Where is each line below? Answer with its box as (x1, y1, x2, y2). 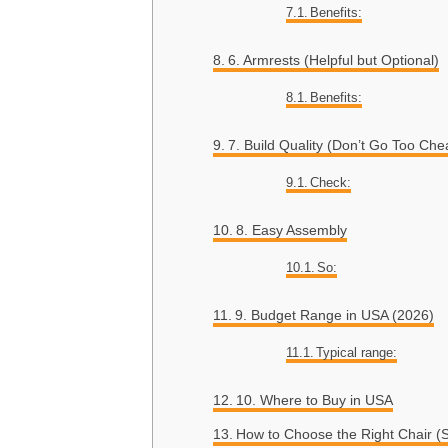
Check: (310, 175, 352, 191)
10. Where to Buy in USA (235, 392, 393, 409)
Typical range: (316, 345, 398, 361)
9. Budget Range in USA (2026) (234, 307, 434, 324)
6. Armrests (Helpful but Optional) (227, 52, 439, 69)
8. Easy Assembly (235, 222, 347, 239)
